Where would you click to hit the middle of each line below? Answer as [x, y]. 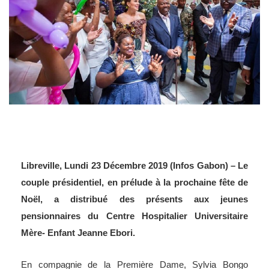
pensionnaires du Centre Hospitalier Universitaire [134, 216]
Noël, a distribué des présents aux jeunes [134, 199]
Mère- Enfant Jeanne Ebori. [78, 232]
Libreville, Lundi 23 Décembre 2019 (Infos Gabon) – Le [134, 165]
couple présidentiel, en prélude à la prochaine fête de [134, 182]
